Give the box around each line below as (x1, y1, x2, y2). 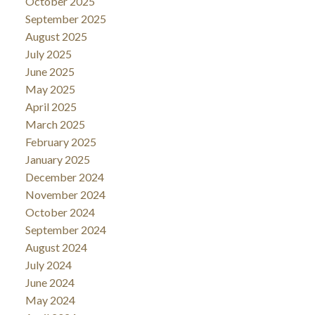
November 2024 (25, 187, 105, 201)
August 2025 (25, 29, 87, 43)
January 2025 (25, 152, 90, 166)
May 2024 (25, 292, 75, 307)
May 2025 (25, 82, 75, 96)
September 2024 (25, 222, 106, 236)
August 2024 (25, 240, 87, 254)
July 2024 (25, 257, 72, 271)
